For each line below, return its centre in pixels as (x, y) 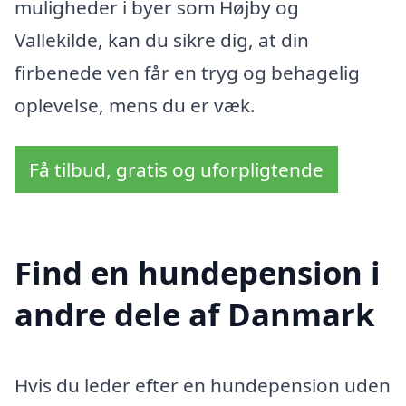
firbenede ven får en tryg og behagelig (187, 72)
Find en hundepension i (198, 272)
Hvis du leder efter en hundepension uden (203, 385)
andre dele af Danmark (194, 314)
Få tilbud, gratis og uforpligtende (176, 170)
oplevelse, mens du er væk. (135, 105)
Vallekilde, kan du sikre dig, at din (162, 39)
